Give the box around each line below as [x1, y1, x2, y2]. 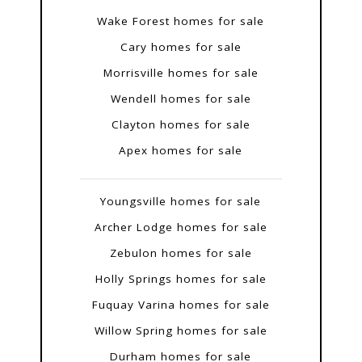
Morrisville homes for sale [103, 65, 259, 81]
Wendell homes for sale [110, 91, 251, 107]
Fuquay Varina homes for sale [91, 297, 270, 313]
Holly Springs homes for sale [95, 271, 267, 287]
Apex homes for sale [119, 143, 243, 158]
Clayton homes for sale [111, 117, 250, 133]
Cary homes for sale [120, 40, 242, 55]
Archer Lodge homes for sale [94, 220, 267, 235]
